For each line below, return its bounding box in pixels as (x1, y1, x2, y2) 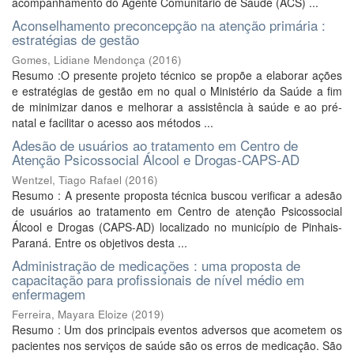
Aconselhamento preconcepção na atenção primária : (12, 15, 326, 35)
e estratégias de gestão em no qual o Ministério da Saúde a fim (12, 83, 342, 99)
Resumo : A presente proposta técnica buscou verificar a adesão (12, 187, 342, 203)
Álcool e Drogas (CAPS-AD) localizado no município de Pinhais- (12, 219, 342, 235)
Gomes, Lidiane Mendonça (12, 52, 145, 67)
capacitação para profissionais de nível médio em (12, 269, 304, 289)
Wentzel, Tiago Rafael (12, 172, 122, 187)
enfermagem (12, 284, 85, 303)
